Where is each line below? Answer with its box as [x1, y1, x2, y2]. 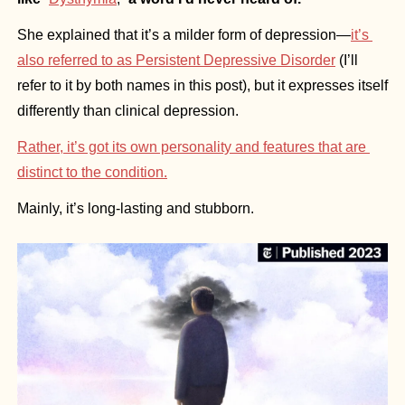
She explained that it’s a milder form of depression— [17, 27, 351, 43]
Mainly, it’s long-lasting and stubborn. [17, 201, 254, 217]
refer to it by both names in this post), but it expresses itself [17, 78, 388, 94]
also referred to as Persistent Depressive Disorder [17, 52, 335, 69]
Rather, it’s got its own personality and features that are [17, 139, 366, 155]
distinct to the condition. [17, 165, 167, 181]
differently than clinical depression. [17, 103, 242, 119]
